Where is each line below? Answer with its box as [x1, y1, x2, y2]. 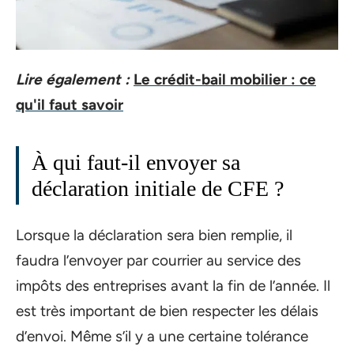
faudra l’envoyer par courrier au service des [16, 250, 301, 269]
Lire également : [16, 70, 130, 89]
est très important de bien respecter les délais [16, 301, 318, 320]
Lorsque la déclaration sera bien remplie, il [16, 225, 292, 244]
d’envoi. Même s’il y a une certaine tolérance [16, 326, 308, 345]
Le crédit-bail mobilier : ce [134, 70, 316, 89]
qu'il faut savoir [16, 96, 123, 115]
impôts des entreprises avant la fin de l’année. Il [16, 276, 330, 295]
